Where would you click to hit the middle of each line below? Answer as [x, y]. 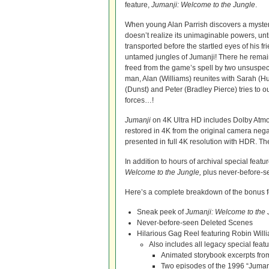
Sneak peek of [161, 212]
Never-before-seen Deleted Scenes [195, 223]
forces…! [139, 100]
